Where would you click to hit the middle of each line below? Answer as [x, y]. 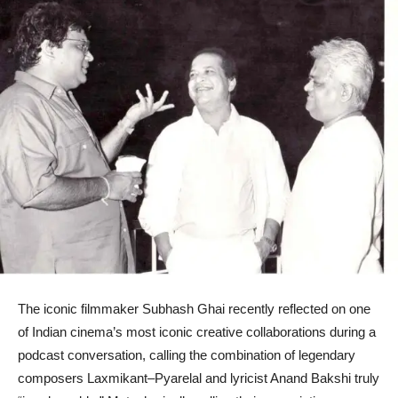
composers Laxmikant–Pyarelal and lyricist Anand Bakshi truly [199, 378]
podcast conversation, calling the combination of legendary [187, 354]
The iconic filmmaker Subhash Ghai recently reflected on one [194, 308]
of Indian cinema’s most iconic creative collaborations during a [197, 331]
